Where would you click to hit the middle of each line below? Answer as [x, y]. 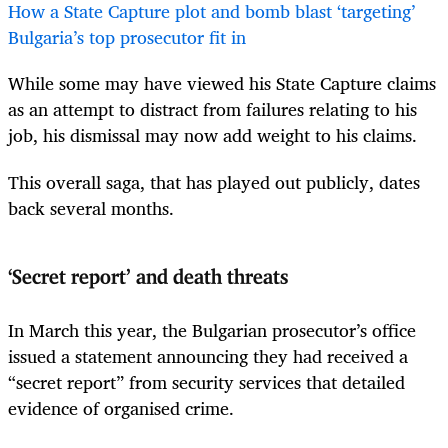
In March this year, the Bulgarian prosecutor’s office [212, 330]
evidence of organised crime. [121, 408]
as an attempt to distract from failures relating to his [212, 109]
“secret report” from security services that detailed [206, 382]
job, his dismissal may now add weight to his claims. [215, 135]
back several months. [91, 207]
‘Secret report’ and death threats [148, 277]
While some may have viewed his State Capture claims [222, 83]
